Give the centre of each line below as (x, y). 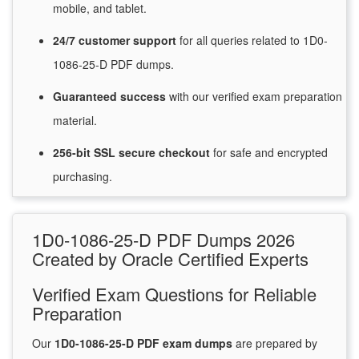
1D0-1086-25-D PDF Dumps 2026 (163, 240)
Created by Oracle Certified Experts (170, 259)
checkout (186, 153)
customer (106, 40)
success (145, 97)
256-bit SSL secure (106, 153)
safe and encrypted (277, 153)
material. (75, 121)
